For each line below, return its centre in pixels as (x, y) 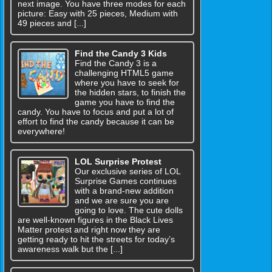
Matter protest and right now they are (89, 229)
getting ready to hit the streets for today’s (96, 239)
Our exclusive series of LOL (127, 171)
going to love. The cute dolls (128, 210)
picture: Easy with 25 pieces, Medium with (98, 13)
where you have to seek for (127, 82)
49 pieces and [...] (52, 23)
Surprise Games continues (125, 181)
